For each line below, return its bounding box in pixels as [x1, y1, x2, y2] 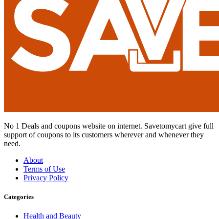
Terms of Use [23, 165, 65, 174]
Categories [4, 193, 34, 201]
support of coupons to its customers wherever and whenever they [4, 131, 204, 139]
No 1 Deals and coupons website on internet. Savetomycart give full [4, 122, 214, 131]
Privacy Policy [23, 174, 68, 182]
